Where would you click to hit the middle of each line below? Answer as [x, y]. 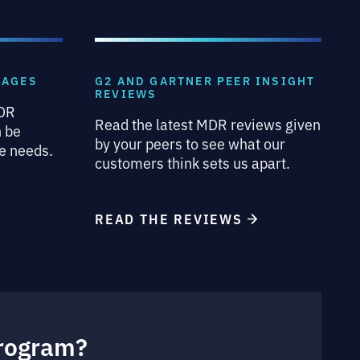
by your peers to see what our [190, 143]
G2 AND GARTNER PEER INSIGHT [205, 80]
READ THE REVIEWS [171, 219]
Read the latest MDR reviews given [208, 124]
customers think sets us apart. [192, 162]
